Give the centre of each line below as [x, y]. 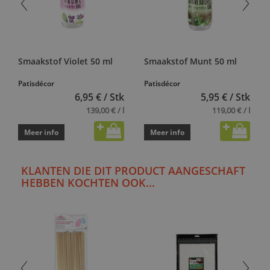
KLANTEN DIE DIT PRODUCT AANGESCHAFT [133, 170]
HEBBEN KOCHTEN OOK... [88, 182]
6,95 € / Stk [99, 97]
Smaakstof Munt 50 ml [190, 61]
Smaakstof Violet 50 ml [65, 61]
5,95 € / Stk [225, 97]
